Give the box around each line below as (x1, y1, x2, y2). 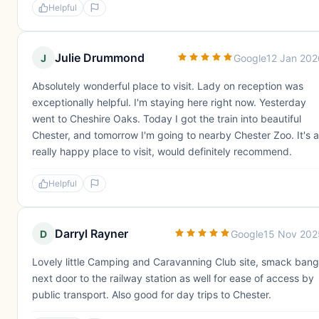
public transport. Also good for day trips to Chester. (32, 288, 271, 300)
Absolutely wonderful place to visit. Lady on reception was (32, 80, 303, 92)
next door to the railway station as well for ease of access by (32, 272, 314, 284)
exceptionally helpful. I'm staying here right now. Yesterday (32, 96, 306, 108)
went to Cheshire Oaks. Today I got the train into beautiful (32, 113, 301, 125)
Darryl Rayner (55, 226, 128, 241)
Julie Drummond (55, 51, 145, 65)
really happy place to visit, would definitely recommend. (32, 145, 292, 157)
